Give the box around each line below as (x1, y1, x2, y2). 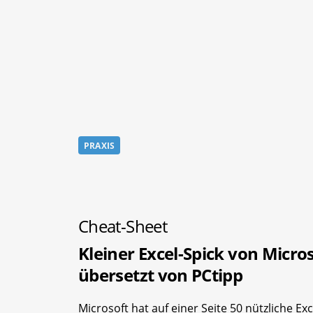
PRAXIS (84, 140, 115, 152)
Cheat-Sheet (78, 214, 167, 238)
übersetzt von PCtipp (78, 263, 243, 286)
